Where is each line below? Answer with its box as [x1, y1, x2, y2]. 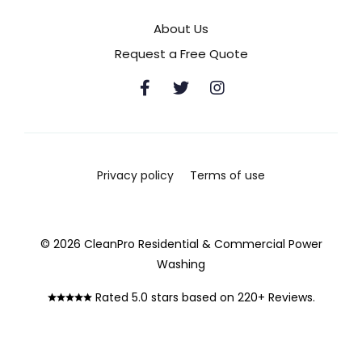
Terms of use [190, 167, 265, 184]
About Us [154, 20, 208, 38]
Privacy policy [97, 167, 174, 184]
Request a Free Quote [114, 45, 248, 63]
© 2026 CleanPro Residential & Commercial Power [40, 236, 322, 253]
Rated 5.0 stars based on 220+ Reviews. [91, 289, 315, 306]
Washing [157, 256, 205, 273]
